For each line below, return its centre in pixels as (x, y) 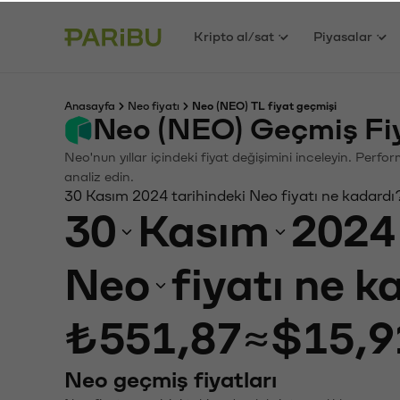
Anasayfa (90, 104)
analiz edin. (99, 175)
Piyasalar (343, 35)
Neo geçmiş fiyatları (171, 379)
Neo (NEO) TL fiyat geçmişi (264, 104)
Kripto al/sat (234, 35)
